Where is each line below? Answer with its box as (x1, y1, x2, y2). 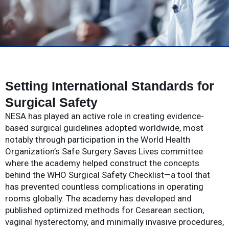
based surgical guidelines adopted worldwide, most (5, 122, 203, 133)
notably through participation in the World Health (5, 134, 190, 145)
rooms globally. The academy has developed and (5, 193, 192, 203)
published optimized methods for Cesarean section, (5, 204, 204, 215)
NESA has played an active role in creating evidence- (5, 110, 204, 121)
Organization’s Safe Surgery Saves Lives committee (5, 146, 203, 156)
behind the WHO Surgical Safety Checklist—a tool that (5, 169, 210, 180)
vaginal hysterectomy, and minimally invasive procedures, (5, 216, 224, 227)
